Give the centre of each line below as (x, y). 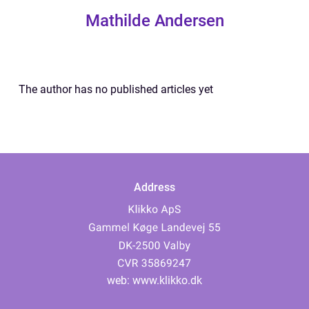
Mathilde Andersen (154, 21)
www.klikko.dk (167, 280)
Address (154, 188)
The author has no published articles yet (116, 89)
